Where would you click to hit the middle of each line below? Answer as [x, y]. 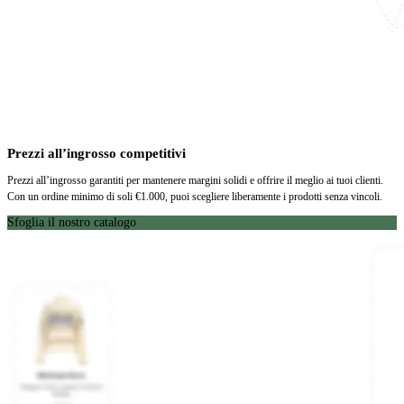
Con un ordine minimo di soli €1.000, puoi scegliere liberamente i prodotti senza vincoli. [195, 197]
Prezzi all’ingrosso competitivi [96, 153]
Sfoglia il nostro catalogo [72, 223]
